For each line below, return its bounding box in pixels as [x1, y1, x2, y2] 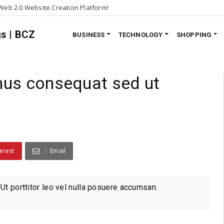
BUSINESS [72, 30, 105, 38]
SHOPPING [176, 30, 212, 38]
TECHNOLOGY [118, 30, 163, 38]
